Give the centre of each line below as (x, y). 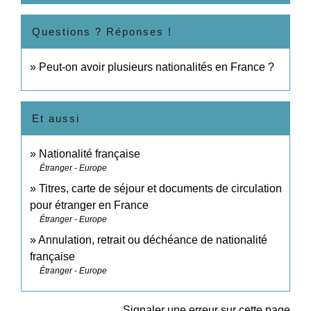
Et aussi (56, 119)
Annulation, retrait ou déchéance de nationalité (153, 240)
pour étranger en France (89, 205)
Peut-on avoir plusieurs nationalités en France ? (157, 67)
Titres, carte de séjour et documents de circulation (160, 189)
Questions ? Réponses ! (102, 32)
